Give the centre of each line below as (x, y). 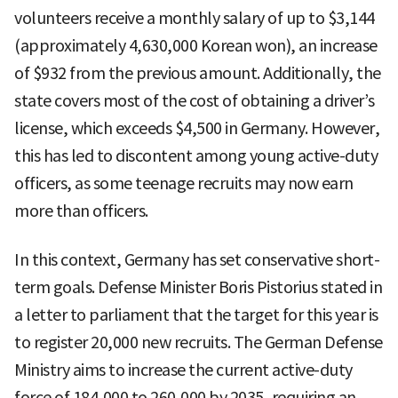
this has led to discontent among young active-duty (196, 155)
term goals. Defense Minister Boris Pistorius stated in (198, 287)
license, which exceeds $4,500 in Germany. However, (197, 128)
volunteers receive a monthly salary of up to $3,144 (195, 18)
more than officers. (81, 211)
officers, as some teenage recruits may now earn (184, 183)
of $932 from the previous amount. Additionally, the (198, 73)
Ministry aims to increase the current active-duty (183, 370)
